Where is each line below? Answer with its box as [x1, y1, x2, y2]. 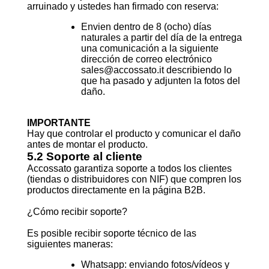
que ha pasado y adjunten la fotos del [80, 76, 240, 86]
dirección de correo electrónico [80, 54, 212, 64]
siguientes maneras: [26, 239, 113, 249]
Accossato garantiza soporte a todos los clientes [26, 163, 232, 174]
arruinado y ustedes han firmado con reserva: [26, 1, 219, 11]
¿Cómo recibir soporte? [26, 207, 127, 217]
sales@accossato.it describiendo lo [80, 65, 232, 75]
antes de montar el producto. [26, 139, 148, 150]
